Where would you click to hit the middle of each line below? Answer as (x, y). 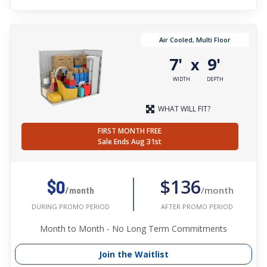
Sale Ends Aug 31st (130, 142)
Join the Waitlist (133, 254)
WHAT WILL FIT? (184, 109)
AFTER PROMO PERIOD (197, 206)
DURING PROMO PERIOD (70, 207)
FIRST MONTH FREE (130, 131)
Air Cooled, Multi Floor (195, 40)
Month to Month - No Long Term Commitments (133, 229)
